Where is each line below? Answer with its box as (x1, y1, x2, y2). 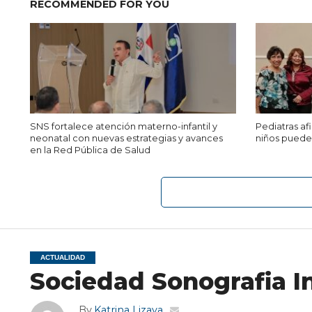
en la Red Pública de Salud (29, 145, 150, 155)
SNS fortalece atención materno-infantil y (29, 121, 217, 132)
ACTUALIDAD (40, 253, 85, 261)
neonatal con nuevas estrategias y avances (29, 133, 223, 143)
